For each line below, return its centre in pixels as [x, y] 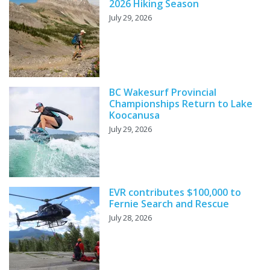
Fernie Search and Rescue [169, 203]
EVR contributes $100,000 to [175, 192]
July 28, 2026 [130, 217]
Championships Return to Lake [181, 103]
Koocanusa [134, 115]
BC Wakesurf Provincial [163, 92]
